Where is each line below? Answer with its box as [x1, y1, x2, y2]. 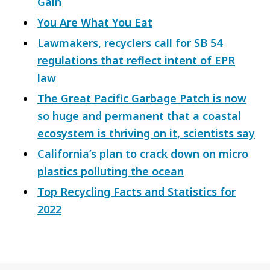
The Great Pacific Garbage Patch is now [37, 91, 246, 106]
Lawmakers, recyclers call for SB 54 [37, 36, 222, 51]
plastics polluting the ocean [37, 164, 184, 179]
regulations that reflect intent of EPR [37, 53, 235, 68]
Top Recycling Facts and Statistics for [37, 184, 236, 199]
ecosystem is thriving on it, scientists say [37, 126, 255, 141]
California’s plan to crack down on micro [37, 146, 248, 162]
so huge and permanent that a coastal [37, 108, 241, 124]
